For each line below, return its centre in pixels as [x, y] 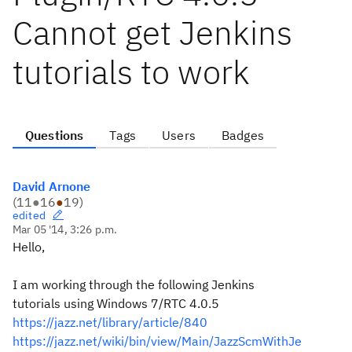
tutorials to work [131, 72]
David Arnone [51, 186]
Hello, [29, 247]
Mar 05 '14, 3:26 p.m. [65, 229]
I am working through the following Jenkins [134, 284]
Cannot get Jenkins [152, 33]
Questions [55, 135]
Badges [242, 135]
